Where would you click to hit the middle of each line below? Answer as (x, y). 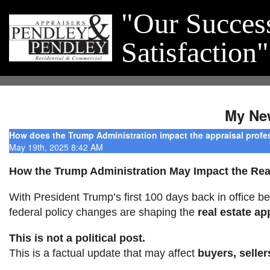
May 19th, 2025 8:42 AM (56, 147)
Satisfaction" (195, 52)
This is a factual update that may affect (103, 253)
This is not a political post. (77, 238)
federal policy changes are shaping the (103, 212)
